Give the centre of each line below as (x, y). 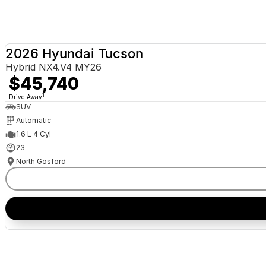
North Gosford (41, 161)
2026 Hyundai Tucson (74, 53)
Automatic (33, 121)
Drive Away (25, 96)
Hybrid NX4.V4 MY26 (53, 67)
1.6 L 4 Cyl (33, 134)
